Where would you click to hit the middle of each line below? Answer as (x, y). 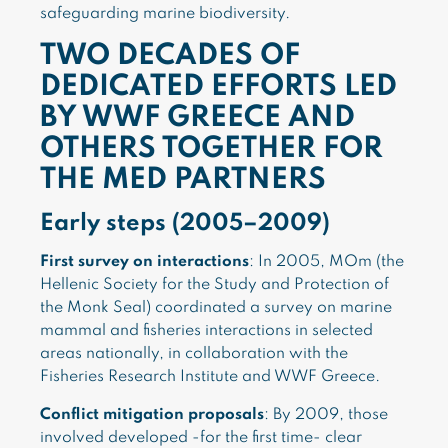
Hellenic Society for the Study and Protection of (214, 285)
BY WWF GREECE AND (197, 118)
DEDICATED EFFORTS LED (218, 87)
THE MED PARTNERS (183, 180)
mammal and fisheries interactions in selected (206, 331)
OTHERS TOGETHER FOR (211, 149)
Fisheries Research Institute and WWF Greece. (210, 377)
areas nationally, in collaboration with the (194, 354)
